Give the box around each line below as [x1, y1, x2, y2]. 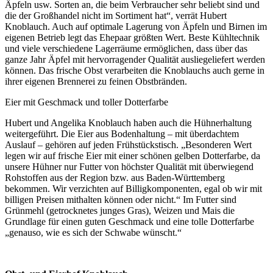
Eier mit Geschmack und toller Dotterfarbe [5, 97, 168, 108]
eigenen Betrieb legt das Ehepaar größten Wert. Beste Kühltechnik [5, 32, 260, 43]
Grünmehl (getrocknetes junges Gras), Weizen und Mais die [5, 205, 235, 216]
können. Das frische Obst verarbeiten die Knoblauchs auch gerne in [5, 65, 264, 76]
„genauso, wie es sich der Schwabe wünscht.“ [5, 227, 182, 238]
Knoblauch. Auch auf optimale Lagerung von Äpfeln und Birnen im [5, 21, 267, 32]
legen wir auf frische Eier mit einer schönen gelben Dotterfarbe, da [5, 151, 260, 161]
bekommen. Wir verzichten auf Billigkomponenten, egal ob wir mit [5, 183, 262, 194]
